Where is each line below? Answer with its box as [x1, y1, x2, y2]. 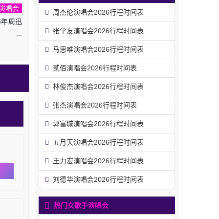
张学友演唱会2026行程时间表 [53, 27, 144, 35]
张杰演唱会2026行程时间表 [53, 101, 137, 109]
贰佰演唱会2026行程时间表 [53, 64, 137, 72]
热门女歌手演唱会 [54, 201, 109, 209]
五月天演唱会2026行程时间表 [53, 138, 144, 146]
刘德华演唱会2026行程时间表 [53, 175, 144, 183]
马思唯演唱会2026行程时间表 [53, 45, 144, 53]
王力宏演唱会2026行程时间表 [53, 157, 144, 165]
